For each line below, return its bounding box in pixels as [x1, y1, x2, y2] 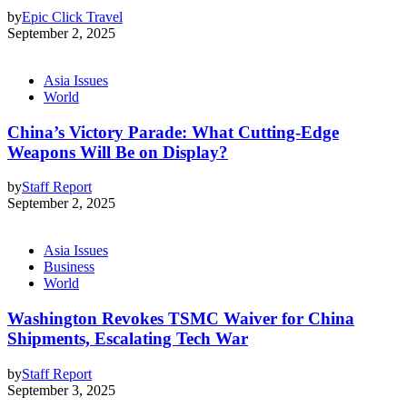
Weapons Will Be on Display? [7, 142, 228, 162]
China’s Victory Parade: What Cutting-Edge [7, 122, 339, 142]
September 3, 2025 [7, 382, 115, 398]
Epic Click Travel [22, 8, 123, 25]
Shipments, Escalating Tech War [7, 329, 248, 349]
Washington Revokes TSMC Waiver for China [7, 309, 354, 329]
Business [44, 259, 94, 275]
